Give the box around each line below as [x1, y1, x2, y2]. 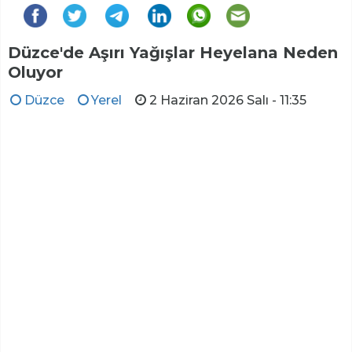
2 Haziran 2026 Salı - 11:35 [148, 92, 306, 108]
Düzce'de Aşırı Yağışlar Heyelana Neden [8, 42, 338, 62]
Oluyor [8, 62, 63, 82]
